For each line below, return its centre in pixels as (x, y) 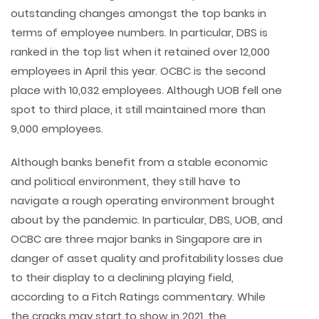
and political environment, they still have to (126, 182)
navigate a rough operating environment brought (143, 201)
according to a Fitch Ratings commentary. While (138, 297)
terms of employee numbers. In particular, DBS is (139, 33)
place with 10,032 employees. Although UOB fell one (146, 90)
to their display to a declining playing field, (122, 278)
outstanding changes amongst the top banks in (138, 14)
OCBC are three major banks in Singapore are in (136, 239)
